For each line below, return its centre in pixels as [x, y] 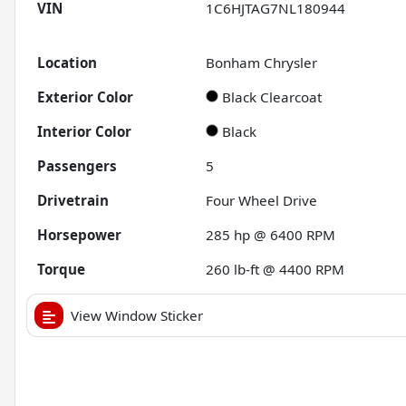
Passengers [77, 166]
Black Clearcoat [272, 97]
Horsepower [79, 235]
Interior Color [84, 132]
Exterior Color [85, 97]
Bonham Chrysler [262, 63]
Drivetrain [73, 201]
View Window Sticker [137, 316]
